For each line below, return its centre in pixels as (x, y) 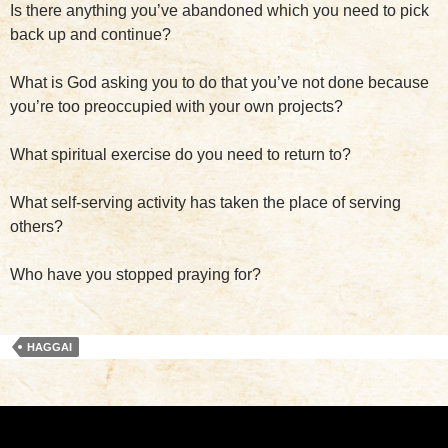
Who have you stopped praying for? (135, 274)
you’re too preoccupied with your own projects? (176, 106)
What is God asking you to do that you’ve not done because (219, 82)
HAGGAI (49, 347)
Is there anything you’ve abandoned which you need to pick (219, 10)
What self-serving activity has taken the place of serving (205, 202)
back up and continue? (90, 34)
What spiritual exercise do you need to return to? (180, 154)
